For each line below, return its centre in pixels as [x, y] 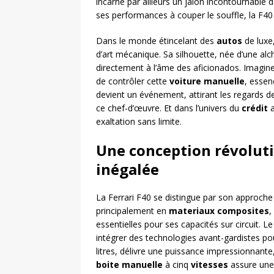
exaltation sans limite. [139, 121]
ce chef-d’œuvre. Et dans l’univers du [169, 108]
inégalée [128, 169]
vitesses [209, 265]
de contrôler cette [133, 81]
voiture [185, 81]
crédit [255, 108]
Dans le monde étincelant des [156, 41]
